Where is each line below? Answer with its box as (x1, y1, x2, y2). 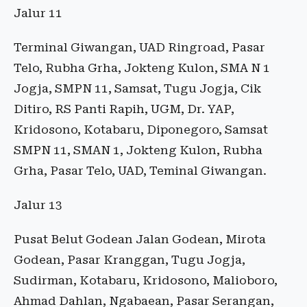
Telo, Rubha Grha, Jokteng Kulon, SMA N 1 (14, 61, 270, 75)
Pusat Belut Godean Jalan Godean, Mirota (14, 232, 266, 247)
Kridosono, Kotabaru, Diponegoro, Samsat (14, 123, 268, 137)
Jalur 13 (14, 198, 62, 212)
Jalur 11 (14, 6, 62, 21)
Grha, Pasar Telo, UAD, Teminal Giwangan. (14, 164, 267, 178)
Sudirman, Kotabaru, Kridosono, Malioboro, (14, 273, 278, 288)
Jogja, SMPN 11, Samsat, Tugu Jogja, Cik (14, 82, 261, 96)
